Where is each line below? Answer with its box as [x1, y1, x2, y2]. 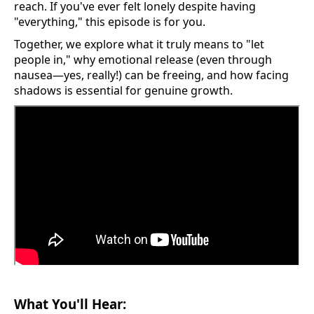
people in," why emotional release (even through [14, 52, 272, 68]
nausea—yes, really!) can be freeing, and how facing [14, 67, 289, 83]
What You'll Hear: [14, 294, 126, 313]
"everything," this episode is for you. [14, 14, 205, 30]
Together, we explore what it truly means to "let [14, 36, 264, 53]
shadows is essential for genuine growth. [14, 83, 233, 99]
